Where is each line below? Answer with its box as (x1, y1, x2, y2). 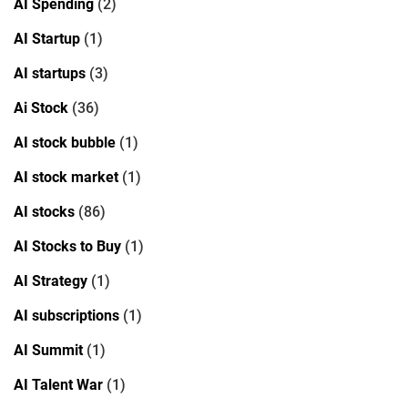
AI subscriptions (14, 306, 119, 324)
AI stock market (14, 168, 118, 186)
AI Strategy (14, 271, 87, 290)
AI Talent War (14, 375, 103, 393)
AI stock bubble (14, 133, 116, 151)
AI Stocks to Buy (14, 237, 121, 255)
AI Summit (14, 341, 83, 359)
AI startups (14, 64, 86, 82)
